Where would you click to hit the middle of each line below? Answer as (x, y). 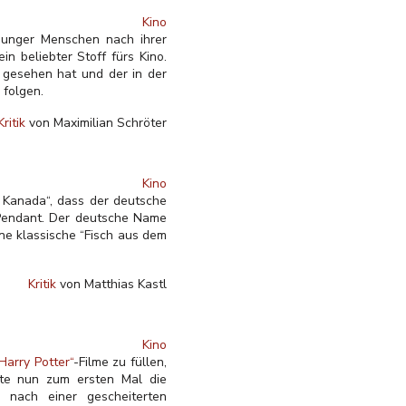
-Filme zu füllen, (120, 362)
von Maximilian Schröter (96, 123)
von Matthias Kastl (111, 284)
